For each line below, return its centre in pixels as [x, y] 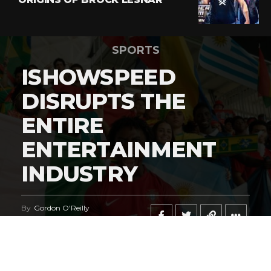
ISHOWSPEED [98, 77]
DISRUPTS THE [103, 101]
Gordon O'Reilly [62, 208]
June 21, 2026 [82, 218]
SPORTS [135, 51]
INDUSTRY [80, 174]
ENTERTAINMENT [119, 150]
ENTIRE [62, 126]
